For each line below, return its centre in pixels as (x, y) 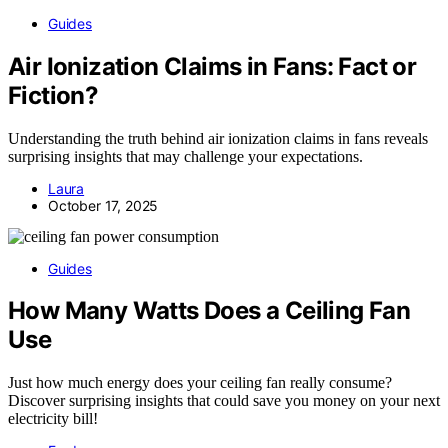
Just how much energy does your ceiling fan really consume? (200, 383)
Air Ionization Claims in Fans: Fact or (212, 66)
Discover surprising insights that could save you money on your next (224, 401)
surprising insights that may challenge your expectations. (185, 156)
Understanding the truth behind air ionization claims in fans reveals (218, 138)
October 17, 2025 (103, 205)
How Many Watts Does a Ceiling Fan (209, 311)
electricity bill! (53, 419)
